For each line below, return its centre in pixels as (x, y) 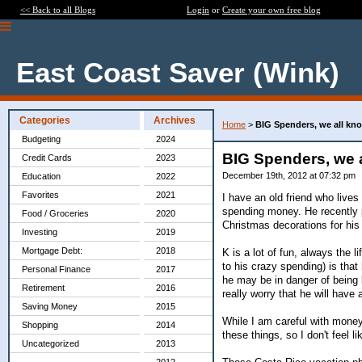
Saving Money (50, 306)
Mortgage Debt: (52, 250)
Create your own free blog (271, 10)
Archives (175, 120)
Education (41, 176)
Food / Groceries (55, 213)
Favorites (40, 195)
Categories (45, 120)
